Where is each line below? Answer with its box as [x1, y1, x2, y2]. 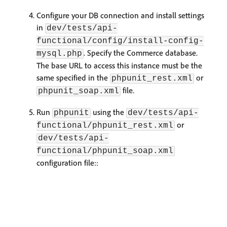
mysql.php [36, 49, 82, 58]
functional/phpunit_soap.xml [36, 146, 173, 156]
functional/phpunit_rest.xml [36, 121, 173, 130]
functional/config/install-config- [36, 36, 204, 46]
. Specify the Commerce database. [84, 48, 198, 58]
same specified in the [36, 72, 110, 83]
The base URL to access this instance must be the [36, 60, 202, 70]
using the [91, 107, 126, 117]
